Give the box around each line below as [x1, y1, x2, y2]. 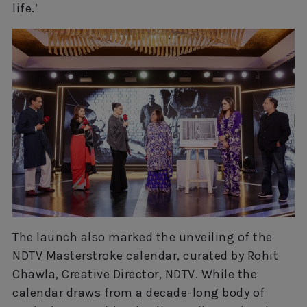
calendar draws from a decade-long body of [12, 284, 265, 300]
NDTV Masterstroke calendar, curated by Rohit [12, 247, 278, 263]
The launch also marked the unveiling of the [12, 229, 273, 245]
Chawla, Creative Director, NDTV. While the [12, 266, 257, 282]
